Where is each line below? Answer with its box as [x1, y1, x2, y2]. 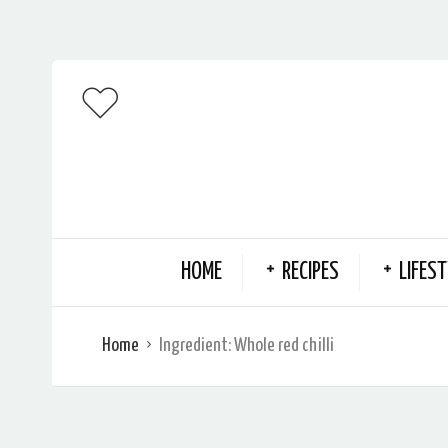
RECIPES [281, 260, 339, 284]
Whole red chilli [234, 335, 334, 355]
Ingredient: [159, 335, 234, 355]
